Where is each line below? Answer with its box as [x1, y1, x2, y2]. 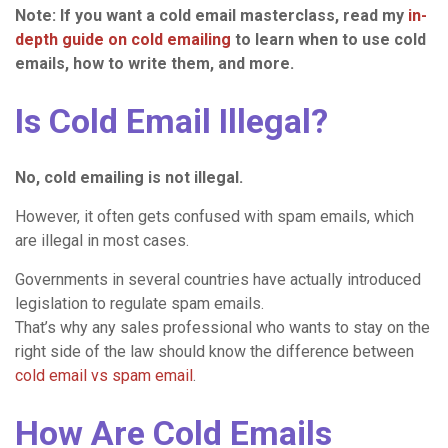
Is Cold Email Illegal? [15, 100, 328, 141]
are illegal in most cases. [15, 230, 189, 250]
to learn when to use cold [231, 29, 426, 49]
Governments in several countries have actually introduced [15, 269, 421, 289]
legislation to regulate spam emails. [15, 293, 264, 313]
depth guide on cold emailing [15, 29, 231, 49]
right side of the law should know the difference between [15, 341, 414, 361]
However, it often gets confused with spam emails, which [15, 206, 414, 226]
